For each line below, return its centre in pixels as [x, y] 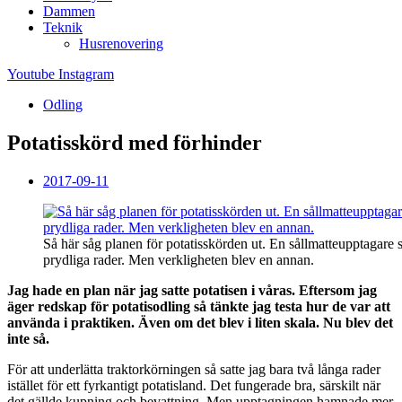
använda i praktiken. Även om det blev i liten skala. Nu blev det [200, 322]
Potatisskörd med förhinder [135, 142]
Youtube [31, 74]
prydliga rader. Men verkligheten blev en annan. [179, 259]
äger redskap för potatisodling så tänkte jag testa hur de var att [199, 306]
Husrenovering [121, 44]
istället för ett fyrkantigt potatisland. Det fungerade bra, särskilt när [194, 385]
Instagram [86, 74]
